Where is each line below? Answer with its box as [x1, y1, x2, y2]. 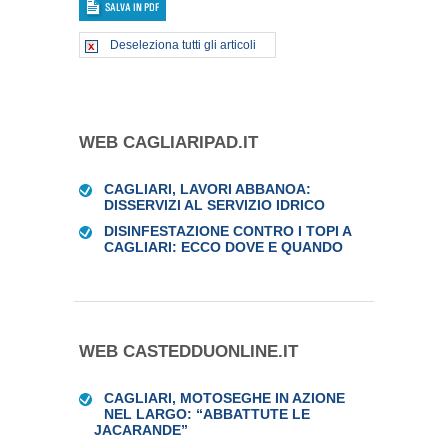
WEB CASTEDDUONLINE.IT [79, 342, 298, 361]
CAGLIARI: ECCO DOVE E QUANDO [104, 239, 343, 255]
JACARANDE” [94, 422, 188, 438]
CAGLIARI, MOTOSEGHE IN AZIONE [104, 390, 345, 406]
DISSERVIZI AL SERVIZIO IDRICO [104, 197, 325, 213]
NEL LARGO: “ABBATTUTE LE [104, 406, 310, 422]
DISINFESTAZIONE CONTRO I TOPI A [104, 223, 351, 239]
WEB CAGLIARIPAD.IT [79, 133, 258, 152]
